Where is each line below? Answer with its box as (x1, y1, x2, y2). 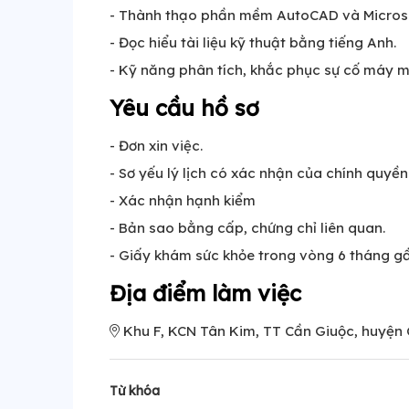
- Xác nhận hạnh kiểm (110, 192, 256, 209)
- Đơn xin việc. (110, 137, 203, 154)
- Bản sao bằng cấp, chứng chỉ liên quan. (110, 219, 385, 236)
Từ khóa (110, 383, 160, 399)
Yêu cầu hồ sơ (110, 94, 259, 121)
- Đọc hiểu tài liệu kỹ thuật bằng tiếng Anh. (110, 34, 396, 51)
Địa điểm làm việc (110, 279, 301, 307)
